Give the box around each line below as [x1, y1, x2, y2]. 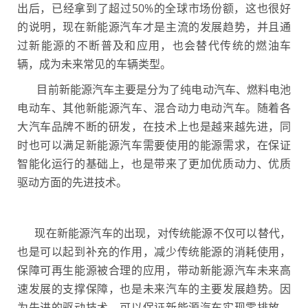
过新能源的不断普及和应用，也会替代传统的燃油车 [17, 38, 291, 53]
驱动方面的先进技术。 [17, 175, 127, 190]
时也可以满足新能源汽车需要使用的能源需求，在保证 [17, 137, 291, 153]
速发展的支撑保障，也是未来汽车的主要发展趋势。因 [17, 281, 291, 296]
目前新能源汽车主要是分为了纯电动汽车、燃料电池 [17, 82, 291, 97]
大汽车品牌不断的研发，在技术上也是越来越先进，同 [17, 119, 291, 134]
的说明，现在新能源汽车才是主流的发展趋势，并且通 [17, 19, 291, 34]
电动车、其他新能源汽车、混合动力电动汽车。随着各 [17, 100, 291, 115]
